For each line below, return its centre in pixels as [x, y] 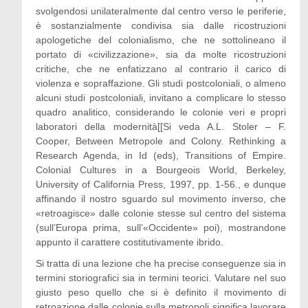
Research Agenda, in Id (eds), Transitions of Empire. [161, 155]
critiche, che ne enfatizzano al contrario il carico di [161, 69]
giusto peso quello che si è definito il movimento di [161, 292]
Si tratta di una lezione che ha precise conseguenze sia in [161, 263]
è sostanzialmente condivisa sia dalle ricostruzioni [161, 25]
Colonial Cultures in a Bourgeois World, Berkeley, [161, 170]
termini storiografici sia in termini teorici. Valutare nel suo [161, 278]
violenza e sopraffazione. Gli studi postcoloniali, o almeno [161, 83]
